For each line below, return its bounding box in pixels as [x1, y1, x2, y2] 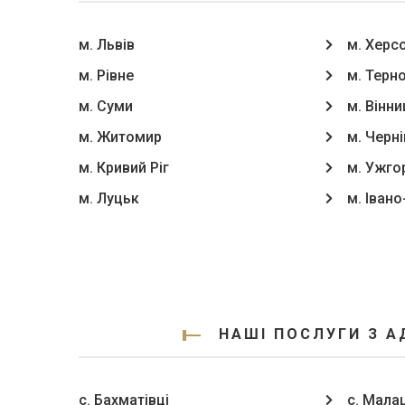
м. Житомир [79, 128, 162, 146]
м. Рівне [79, 67, 134, 84]
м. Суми [79, 98, 133, 115]
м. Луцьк [79, 190, 139, 207]
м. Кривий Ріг [79, 159, 169, 176]
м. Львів [79, 36, 135, 53]
